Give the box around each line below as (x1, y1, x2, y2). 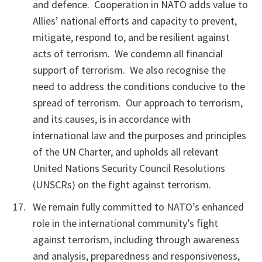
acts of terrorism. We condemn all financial (33, 47, 223, 60)
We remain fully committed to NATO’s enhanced (33, 200, 244, 213)
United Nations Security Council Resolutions (33, 161, 225, 175)
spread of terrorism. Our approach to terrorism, (33, 96, 243, 109)
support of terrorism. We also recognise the (33, 63, 226, 77)
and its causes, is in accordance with (33, 112, 191, 126)
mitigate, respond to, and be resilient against (33, 30, 230, 44)
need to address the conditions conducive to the (33, 80, 245, 93)
